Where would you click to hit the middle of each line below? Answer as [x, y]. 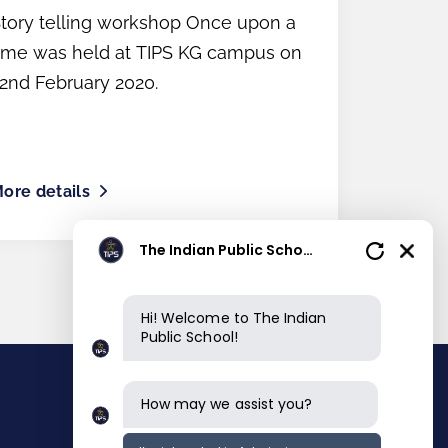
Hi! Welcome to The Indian [234, 318]
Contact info [178, 422]
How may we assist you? [227, 404]
